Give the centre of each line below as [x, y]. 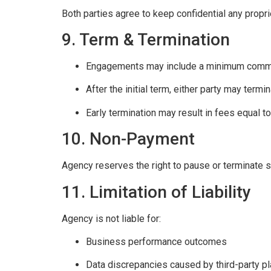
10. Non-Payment [128, 139]
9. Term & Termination [146, 40]
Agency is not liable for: [111, 218]
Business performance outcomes [156, 241]
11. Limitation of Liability [156, 192]
